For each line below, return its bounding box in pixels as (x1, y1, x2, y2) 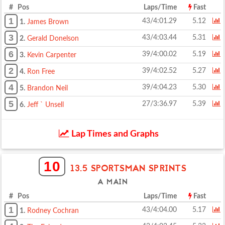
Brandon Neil (27, 85, 68, 92)
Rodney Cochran (27, 207, 79, 214)
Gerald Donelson (27, 35, 79, 42)
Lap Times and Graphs (69, 130, 159, 139)
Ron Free (27, 68, 55, 75)
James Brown (27, 19, 69, 26)
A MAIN (97, 177, 128, 188)
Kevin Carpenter (27, 52, 76, 59)
